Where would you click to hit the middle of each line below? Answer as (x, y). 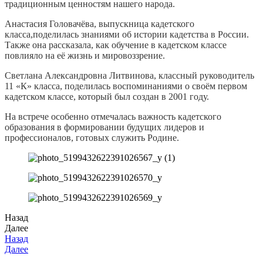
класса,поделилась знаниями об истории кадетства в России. (127, 35)
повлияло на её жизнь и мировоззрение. (85, 56)
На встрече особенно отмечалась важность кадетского (113, 117)
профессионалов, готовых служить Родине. (92, 138)
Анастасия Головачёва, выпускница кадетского (100, 24)
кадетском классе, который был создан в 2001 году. (107, 97)
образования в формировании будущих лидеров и (104, 127)
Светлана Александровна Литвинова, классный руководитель (129, 76)
